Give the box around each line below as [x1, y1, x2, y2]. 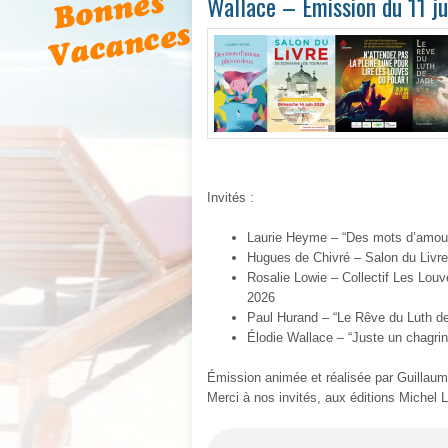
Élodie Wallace [247, 330, 337, 345]
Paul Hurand [247, 310, 322, 325]
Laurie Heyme [247, 230, 331, 245]
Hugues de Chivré [247, 250, 354, 265]
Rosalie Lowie [247, 270, 331, 285]
